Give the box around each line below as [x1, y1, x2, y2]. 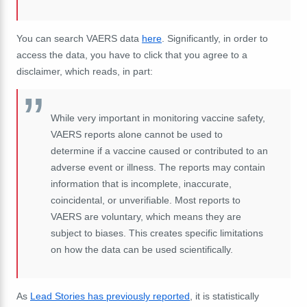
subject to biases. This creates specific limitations [51, 227, 263, 238]
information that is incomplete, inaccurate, [51, 177, 232, 189]
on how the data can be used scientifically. [51, 243, 233, 255]
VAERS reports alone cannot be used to [51, 128, 223, 140]
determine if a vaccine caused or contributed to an [51, 145, 268, 156]
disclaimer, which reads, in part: [16, 65, 153, 77]
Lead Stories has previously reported [30, 290, 190, 302]
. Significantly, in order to [162, 32, 268, 44]
